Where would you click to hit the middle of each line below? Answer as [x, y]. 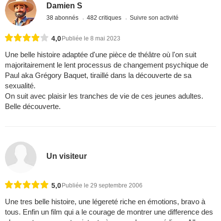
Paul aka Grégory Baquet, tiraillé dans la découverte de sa [98, 75]
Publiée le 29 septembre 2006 [102, 186]
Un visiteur [67, 156]
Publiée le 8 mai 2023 [91, 38]
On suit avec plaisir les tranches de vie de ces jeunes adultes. [104, 96]
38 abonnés [63, 18]
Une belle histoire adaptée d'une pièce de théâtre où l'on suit [101, 54]
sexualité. [20, 85]
